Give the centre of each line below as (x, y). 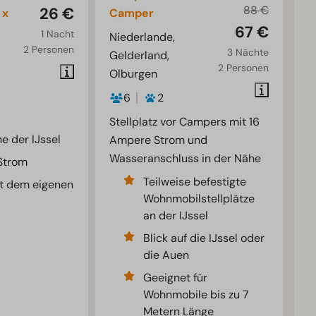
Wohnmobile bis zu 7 (196, 295)
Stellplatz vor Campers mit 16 (185, 122)
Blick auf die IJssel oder (204, 238)
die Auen (166, 255)
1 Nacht (58, 34)
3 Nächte (248, 53)
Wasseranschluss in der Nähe (186, 159)
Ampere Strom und (159, 140)
